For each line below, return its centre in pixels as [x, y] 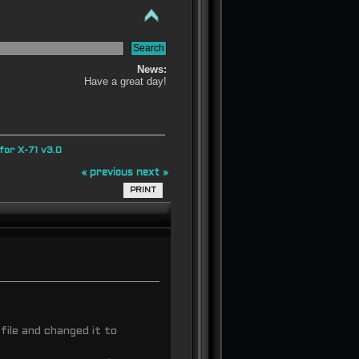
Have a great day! [125, 82]
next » [153, 173]
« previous [107, 173]
